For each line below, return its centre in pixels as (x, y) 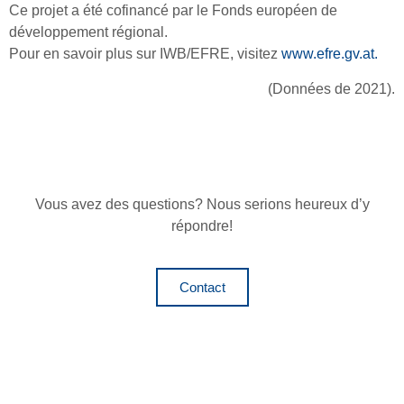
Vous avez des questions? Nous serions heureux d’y (202, 204)
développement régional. (88, 32)
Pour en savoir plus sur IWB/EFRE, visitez (145, 54)
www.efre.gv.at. (330, 54)
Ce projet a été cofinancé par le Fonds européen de (173, 11)
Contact (202, 288)
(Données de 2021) (330, 88)
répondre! (202, 225)
